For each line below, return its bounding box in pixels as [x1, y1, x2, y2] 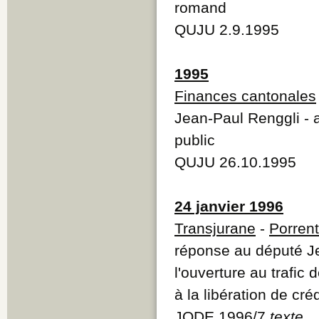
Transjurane [174, 219, 256, 236]
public [174, 131, 215, 148]
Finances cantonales [174, 87, 316, 104]
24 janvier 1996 [174, 197, 283, 214]
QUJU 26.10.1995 [174, 153, 296, 170]
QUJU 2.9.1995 [174, 21, 279, 38]
